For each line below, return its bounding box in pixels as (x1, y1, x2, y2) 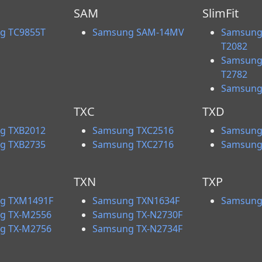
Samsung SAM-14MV (92, 26, 185, 39)
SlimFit (202, 5, 239, 21)
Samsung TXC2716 (92, 138, 174, 151)
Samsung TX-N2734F (92, 222, 183, 235)
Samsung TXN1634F (92, 194, 180, 207)
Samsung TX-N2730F (92, 208, 183, 221)
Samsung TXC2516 (92, 124, 174, 137)
